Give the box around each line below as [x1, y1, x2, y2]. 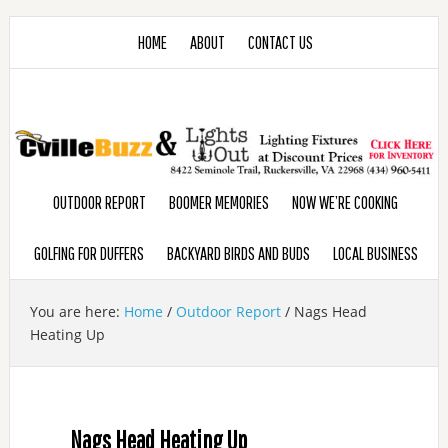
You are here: [29, 301, 124, 321]
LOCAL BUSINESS [332, 242, 418, 264]
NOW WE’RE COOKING [292, 191, 399, 213]
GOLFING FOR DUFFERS [33, 242, 144, 264]
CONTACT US [248, 32, 314, 53]
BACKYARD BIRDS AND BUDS [166, 242, 310, 264]
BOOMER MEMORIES [169, 191, 270, 213]
